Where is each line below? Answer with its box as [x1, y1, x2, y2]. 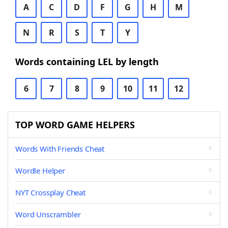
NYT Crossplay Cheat [15, 187, 85, 197]
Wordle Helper [15, 165, 65, 176]
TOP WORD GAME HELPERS [15, 119, 135, 131]
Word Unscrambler [15, 209, 81, 219]
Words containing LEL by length [15, 55, 159, 68]
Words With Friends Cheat [15, 144, 105, 154]
